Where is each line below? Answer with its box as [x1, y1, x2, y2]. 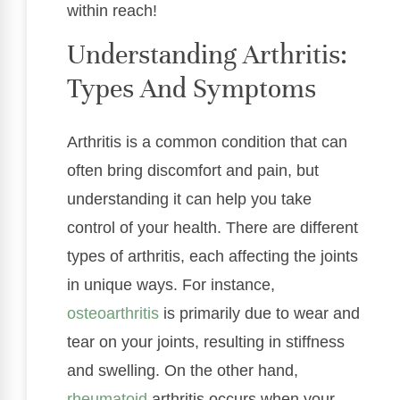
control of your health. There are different [67, 218, 358, 237]
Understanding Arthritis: [67, 37, 347, 71]
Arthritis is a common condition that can [67, 132, 347, 151]
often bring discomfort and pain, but [67, 161, 319, 179]
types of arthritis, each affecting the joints [67, 246, 358, 265]
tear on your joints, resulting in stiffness [67, 332, 345, 351]
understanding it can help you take [67, 189, 312, 208]
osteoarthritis [67, 304, 159, 322]
